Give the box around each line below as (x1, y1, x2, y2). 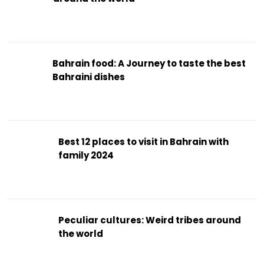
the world (58, 227, 103, 240)
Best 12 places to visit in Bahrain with (58, 135, 229, 148)
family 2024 (58, 148, 114, 161)
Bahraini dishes (52, 70, 125, 83)
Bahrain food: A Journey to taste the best (52, 57, 246, 70)
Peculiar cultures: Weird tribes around (58, 213, 241, 226)
